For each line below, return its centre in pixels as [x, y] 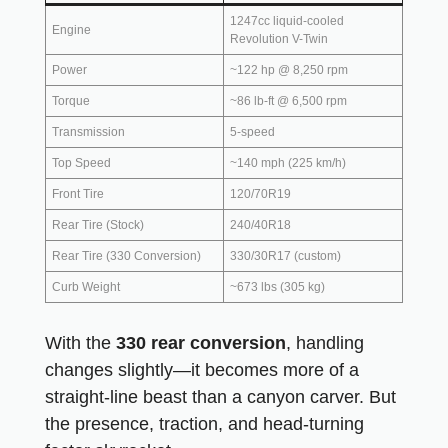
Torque [71, 101]
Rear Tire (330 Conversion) [126, 256]
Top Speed [81, 163]
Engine [71, 30]
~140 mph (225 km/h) [288, 163]
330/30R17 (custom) [285, 256]
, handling [325, 343]
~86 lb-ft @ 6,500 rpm [288, 101]
